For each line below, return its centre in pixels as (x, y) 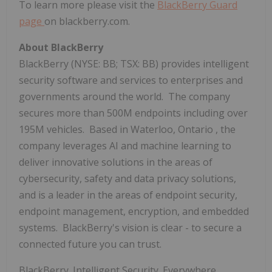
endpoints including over (191, 113)
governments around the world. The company (124, 97)
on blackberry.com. (87, 22)
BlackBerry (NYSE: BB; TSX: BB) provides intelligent (134, 64)
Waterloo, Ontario (173, 130)
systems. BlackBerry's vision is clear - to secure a (130, 228)
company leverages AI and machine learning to (125, 146)
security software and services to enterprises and (131, 80)
